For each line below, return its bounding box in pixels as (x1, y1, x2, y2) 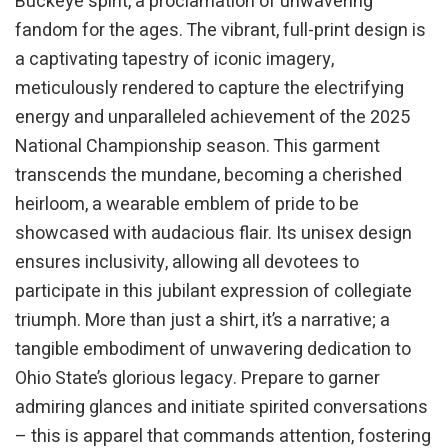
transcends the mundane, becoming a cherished (15, 161, 402, 189)
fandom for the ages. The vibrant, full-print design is (15, 16, 426, 44)
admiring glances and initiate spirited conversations (15, 393, 428, 421)
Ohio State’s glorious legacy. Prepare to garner (15, 364, 380, 392)
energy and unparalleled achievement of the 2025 (15, 103, 410, 131)
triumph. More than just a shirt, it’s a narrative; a (15, 306, 390, 334)
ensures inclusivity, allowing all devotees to (15, 248, 359, 276)
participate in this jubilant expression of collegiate (15, 277, 412, 305)
